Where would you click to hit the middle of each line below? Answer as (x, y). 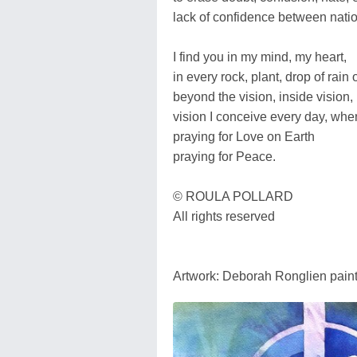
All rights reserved (224, 216)
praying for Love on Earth (244, 136)
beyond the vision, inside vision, (263, 96)
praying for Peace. (224, 156)
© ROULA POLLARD (233, 196)
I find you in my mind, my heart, (260, 57)
